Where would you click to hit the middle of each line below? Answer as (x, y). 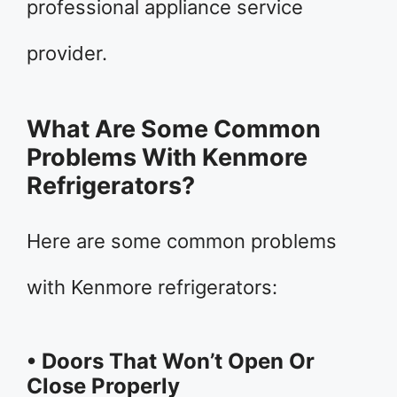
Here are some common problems (182, 241)
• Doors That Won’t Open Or (171, 362)
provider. (67, 54)
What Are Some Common (174, 129)
